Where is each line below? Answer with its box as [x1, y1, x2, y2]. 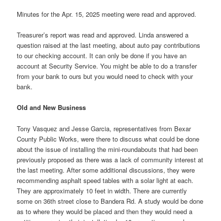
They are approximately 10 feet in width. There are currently [17, 185, 187, 195]
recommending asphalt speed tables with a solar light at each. [17, 175, 194, 185]
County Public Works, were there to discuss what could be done [17, 134, 200, 144]
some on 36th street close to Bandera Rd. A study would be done [17, 196, 204, 206]
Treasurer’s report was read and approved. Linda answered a [17, 30, 189, 40]
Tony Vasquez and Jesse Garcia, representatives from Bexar [17, 123, 191, 133]
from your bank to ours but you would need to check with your [17, 72, 193, 81]
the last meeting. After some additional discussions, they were [17, 165, 195, 175]
